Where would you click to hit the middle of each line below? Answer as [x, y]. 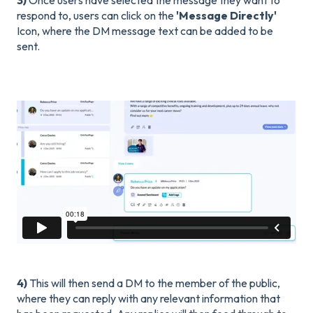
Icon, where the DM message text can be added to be [145, 30]
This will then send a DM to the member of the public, [155, 283]
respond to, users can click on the [96, 15]
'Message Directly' [226, 15]
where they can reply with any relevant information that [148, 298]
